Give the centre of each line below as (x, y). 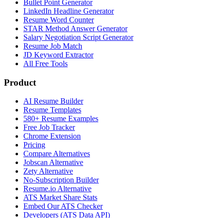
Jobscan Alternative (53, 163)
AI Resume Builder (53, 101)
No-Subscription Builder (61, 180)
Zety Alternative (48, 171)
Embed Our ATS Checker (63, 206)
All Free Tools (45, 63)
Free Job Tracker (49, 127)
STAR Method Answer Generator (75, 28)
